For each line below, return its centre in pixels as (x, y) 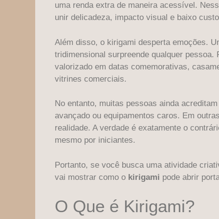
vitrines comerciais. (91, 79)
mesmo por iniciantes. (95, 140)
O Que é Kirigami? (125, 206)
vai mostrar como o (91, 177)
